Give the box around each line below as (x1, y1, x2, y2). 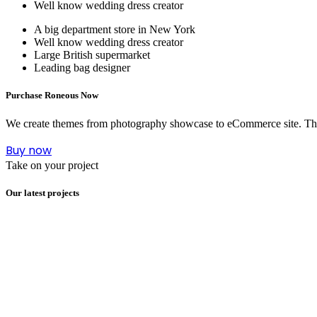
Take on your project (6, 158, 98, 171)
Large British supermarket (34, 49, 150, 62)
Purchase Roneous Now (6, 90, 98, 101)
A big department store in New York (34, 23, 195, 36)
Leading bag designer (34, 62, 130, 74)
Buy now (6, 142, 52, 158)
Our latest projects (6, 187, 79, 198)
